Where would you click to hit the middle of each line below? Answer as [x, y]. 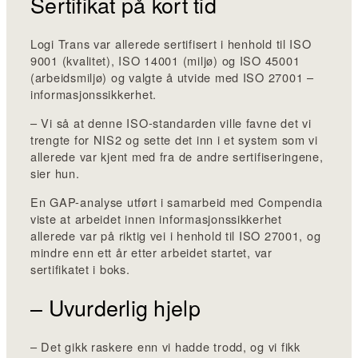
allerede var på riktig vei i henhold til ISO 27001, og [176, 235]
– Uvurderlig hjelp [115, 307]
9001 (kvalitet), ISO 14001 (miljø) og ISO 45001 [165, 61]
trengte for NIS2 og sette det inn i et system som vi [174, 139]
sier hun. [55, 173]
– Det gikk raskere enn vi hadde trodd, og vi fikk [165, 347]
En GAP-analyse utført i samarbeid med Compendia [177, 201]
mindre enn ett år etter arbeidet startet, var [151, 252]
